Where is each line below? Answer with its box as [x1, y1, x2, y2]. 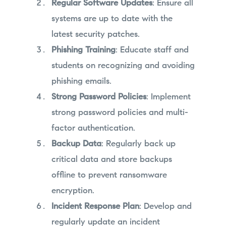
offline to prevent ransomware [51, 171, 167, 180]
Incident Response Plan [51, 202, 139, 211]
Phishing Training [51, 46, 116, 55]
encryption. [51, 187, 94, 196]
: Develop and [139, 202, 192, 211]
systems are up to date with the [51, 15, 173, 24]
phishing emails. [51, 77, 111, 86]
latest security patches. [51, 30, 140, 39]
